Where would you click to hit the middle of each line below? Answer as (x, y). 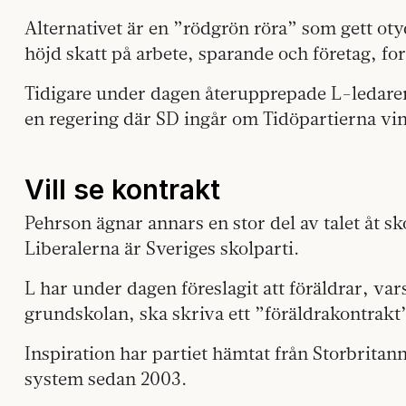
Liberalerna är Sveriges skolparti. (162, 248)
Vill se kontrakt (122, 190)
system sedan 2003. (106, 379)
